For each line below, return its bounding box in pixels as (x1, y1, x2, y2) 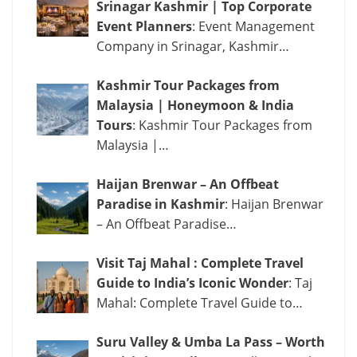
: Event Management (192, 18, 315, 35)
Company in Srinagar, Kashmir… (96, 37, 289, 55)
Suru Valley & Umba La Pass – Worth (96, 333, 325, 351)
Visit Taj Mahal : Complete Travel (96, 254, 304, 272)
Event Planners (96, 18, 192, 35)
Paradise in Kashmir (96, 195, 225, 213)
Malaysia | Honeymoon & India (96, 96, 294, 114)
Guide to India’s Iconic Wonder (96, 274, 288, 292)
